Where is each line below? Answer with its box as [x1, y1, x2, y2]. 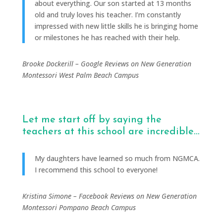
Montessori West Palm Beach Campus [22, 70, 139, 80]
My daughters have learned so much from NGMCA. [34, 153, 200, 163]
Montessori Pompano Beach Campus [22, 202, 136, 212]
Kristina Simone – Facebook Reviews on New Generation [22, 191, 197, 201]
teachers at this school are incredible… [22, 126, 199, 137]
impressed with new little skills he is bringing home [34, 21, 198, 31]
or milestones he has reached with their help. [34, 32, 180, 42]
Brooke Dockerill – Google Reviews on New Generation [22, 58, 191, 68]
